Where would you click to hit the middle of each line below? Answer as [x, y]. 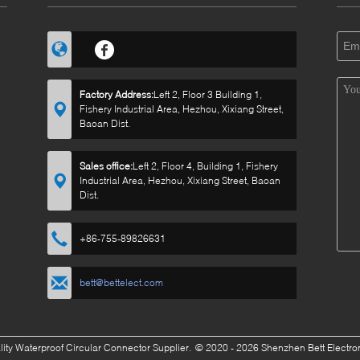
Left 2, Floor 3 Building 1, [208, 94]
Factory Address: [117, 94]
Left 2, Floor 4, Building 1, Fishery [205, 166]
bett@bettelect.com [121, 282]
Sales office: [106, 166]
